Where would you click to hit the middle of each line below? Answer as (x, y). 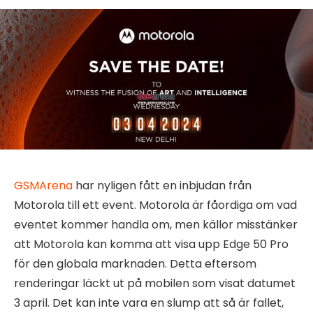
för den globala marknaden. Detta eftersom (135, 263)
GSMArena (43, 185)
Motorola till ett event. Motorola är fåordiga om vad (155, 205)
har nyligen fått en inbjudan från (162, 185)
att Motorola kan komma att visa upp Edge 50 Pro (151, 244)
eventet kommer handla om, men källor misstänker (156, 224)
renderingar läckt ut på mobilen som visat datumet (155, 283)
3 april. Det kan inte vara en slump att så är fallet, (149, 303)
